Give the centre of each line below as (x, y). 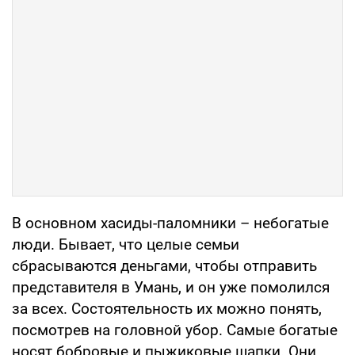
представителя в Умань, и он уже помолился (171, 287)
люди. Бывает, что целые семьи (126, 244)
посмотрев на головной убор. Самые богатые (175, 330)
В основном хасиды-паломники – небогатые (170, 223)
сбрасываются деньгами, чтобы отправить (164, 265)
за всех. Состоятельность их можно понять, (167, 308)
